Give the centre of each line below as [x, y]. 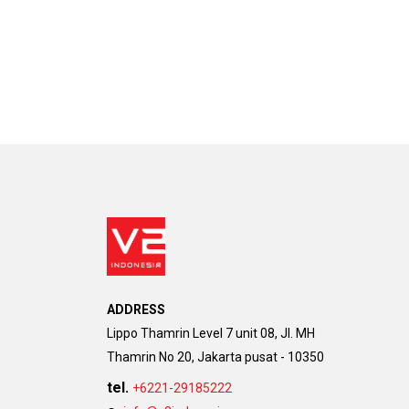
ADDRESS [136, 309]
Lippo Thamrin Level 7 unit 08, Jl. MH [211, 333]
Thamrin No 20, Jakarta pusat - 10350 [215, 357]
